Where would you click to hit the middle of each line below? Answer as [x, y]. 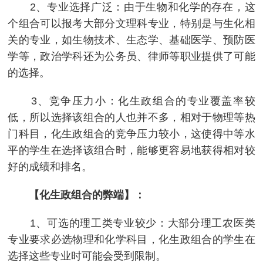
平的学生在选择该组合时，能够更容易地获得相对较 [131, 150]
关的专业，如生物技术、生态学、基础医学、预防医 [131, 40]
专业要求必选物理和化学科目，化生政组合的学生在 [131, 239]
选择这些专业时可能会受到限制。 [87, 256]
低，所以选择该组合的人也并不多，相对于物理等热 [131, 117]
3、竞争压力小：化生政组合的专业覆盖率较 [131, 101]
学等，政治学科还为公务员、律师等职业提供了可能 [131, 56]
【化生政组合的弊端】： [87, 195]
